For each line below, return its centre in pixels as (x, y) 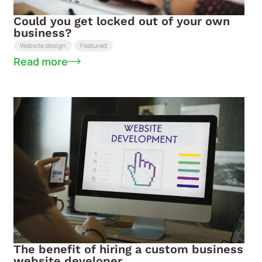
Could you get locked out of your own (122, 21)
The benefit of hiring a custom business (129, 249)
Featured (94, 46)
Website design (43, 46)
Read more (41, 61)
